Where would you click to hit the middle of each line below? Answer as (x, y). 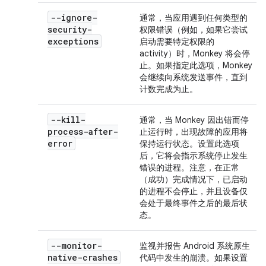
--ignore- (74, 18)
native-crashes (83, 257)
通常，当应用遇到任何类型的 (194, 18)
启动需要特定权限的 (177, 42)
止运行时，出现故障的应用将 (194, 132)
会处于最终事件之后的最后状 (194, 203)
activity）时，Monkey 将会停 (195, 53)
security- (70, 29)
